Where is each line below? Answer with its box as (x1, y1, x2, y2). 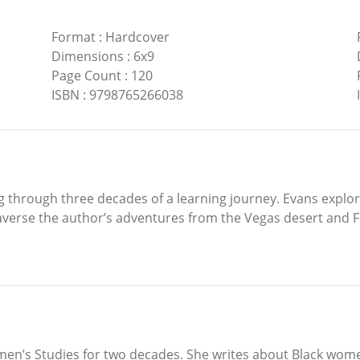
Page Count (51, 67, 121, 85)
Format (51, 28, 96, 47)
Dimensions (51, 47, 124, 66)
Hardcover (104, 28, 170, 47)
